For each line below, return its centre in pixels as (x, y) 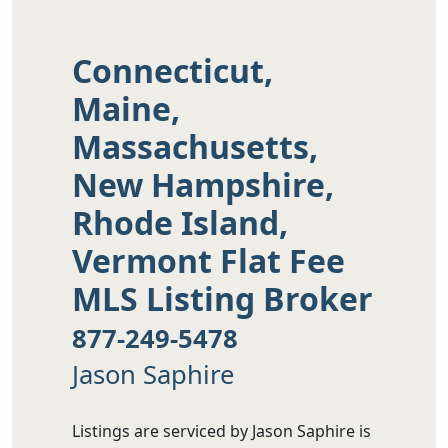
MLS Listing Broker (222, 298)
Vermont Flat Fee (208, 260)
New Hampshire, (203, 184)
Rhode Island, (180, 222)
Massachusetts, (195, 146)
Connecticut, (172, 70)
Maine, (126, 108)
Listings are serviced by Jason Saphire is (221, 431)
